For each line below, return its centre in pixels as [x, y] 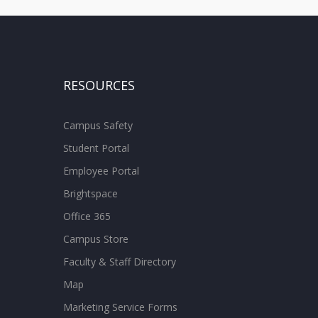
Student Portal [96, 148]
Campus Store [95, 238]
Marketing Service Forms [120, 307]
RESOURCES [99, 85]
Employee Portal [101, 170]
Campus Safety [98, 125]
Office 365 [87, 216]
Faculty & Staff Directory [119, 261]
